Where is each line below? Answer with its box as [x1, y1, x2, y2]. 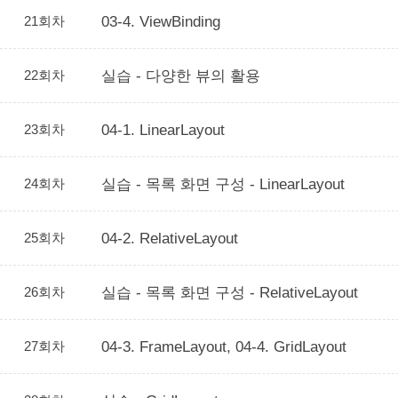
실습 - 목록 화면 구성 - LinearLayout [101, 175, 345, 193]
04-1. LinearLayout [101, 121, 225, 139]
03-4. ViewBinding [101, 12, 220, 30]
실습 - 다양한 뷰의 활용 [101, 67, 260, 84]
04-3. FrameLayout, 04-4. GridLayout [101, 338, 346, 355]
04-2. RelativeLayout [101, 229, 238, 247]
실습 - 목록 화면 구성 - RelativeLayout [101, 283, 358, 301]
